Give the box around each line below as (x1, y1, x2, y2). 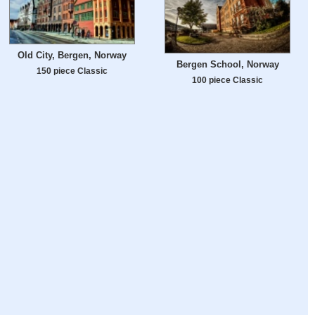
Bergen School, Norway (176, 59, 279, 70)
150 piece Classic (37, 65, 108, 75)
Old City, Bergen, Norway (18, 49, 127, 60)
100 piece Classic (192, 75, 263, 85)
